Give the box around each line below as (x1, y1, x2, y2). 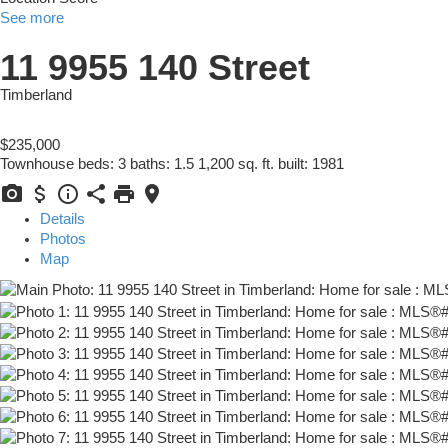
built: (278, 156, 312, 173)
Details (40, 211, 85, 228)
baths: (130, 156, 174, 173)
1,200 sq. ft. (198, 156, 274, 173)
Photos (40, 231, 86, 248)
